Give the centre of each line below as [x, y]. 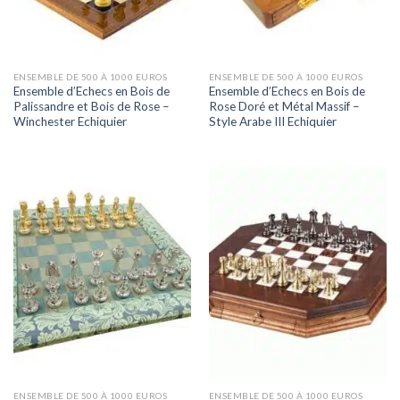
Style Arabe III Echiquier [272, 122]
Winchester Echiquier [70, 122]
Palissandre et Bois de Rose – [91, 107]
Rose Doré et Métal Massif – [284, 107]
